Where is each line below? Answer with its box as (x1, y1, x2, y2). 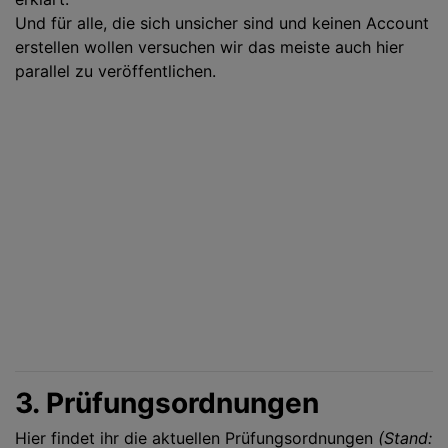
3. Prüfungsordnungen (15, 386, 319, 420)
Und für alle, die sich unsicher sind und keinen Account (15, 13, 429, 33)
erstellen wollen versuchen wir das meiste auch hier (15, 37, 404, 57)
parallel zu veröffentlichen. (15, 61, 216, 81)
